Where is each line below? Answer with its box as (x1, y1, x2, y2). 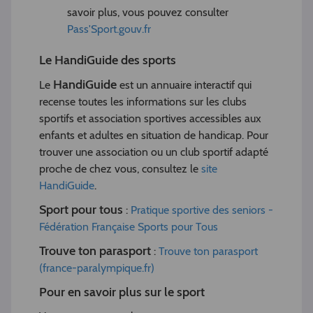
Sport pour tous (39, 202, 123, 218)
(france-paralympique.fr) (39, 261, 154, 275)
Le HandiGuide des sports (39, 52, 176, 68)
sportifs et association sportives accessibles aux (39, 112, 261, 126)
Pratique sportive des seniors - (131, 203, 273, 217)
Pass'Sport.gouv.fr (67, 22, 151, 36)
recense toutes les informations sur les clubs (39, 95, 247, 109)
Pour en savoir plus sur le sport (39, 284, 205, 300)
